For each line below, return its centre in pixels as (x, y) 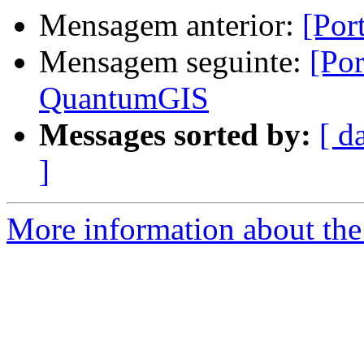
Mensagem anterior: (171, 25)
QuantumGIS (124, 98)
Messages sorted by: (175, 135)
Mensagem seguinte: (174, 62)
